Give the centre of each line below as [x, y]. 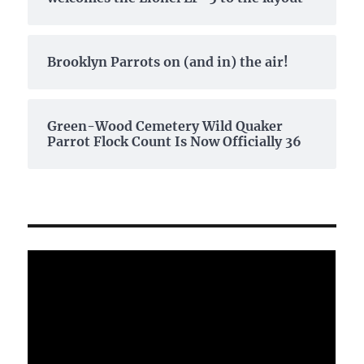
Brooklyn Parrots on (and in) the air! [168, 61]
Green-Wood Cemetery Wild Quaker [165, 126]
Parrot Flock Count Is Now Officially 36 [175, 141]
